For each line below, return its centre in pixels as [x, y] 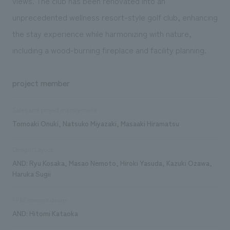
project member [41, 82]
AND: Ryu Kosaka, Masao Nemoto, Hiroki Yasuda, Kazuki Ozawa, [112, 162]
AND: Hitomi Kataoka [45, 213]
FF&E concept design [40, 199]
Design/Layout [32, 149]
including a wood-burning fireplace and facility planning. [109, 50]
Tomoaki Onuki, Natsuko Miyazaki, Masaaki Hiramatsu [95, 123]
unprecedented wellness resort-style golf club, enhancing [115, 17]
